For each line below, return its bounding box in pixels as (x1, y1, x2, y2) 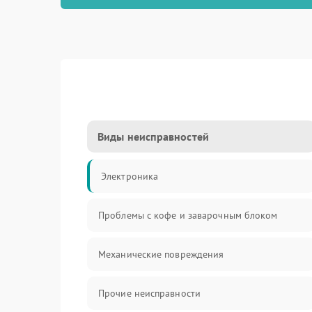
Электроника (101, 170, 159, 182)
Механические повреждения (98, 248, 224, 260)
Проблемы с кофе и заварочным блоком (98, 209, 278, 221)
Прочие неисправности (98, 287, 201, 299)
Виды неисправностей (97, 130, 209, 143)
